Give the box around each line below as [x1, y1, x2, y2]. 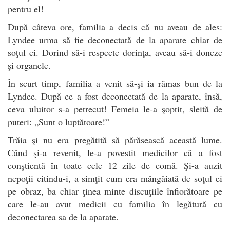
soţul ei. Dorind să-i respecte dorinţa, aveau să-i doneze [8, 46, 222, 59]
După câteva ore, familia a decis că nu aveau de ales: [8, 20, 222, 33]
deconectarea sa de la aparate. [8, 210, 119, 223]
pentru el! [8, 2, 44, 15]
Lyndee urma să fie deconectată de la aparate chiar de [8, 33, 222, 46]
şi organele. [8, 59, 51, 71]
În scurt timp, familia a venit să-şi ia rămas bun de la [8, 76, 222, 89]
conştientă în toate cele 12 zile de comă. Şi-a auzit [8, 159, 222, 171]
